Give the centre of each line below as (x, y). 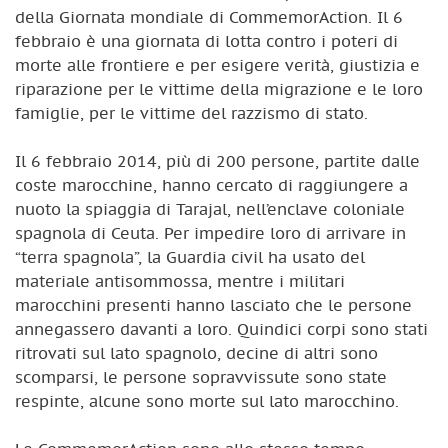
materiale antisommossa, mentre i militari (180, 280)
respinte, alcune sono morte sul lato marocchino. (207, 400)
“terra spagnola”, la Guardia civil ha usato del (190, 256)
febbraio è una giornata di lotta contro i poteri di (206, 40)
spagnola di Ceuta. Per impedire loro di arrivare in (210, 232)
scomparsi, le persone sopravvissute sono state (201, 376)
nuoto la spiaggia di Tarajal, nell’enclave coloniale (210, 208)
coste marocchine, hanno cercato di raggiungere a (211, 184)
